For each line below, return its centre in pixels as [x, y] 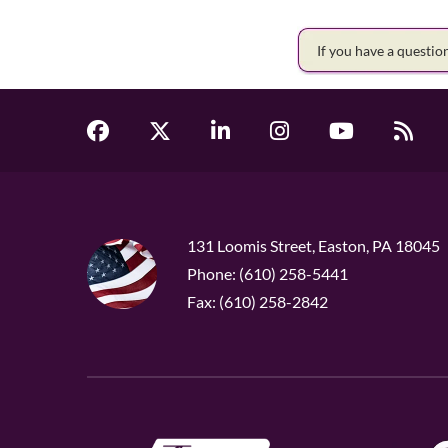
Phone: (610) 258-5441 [267, 274]
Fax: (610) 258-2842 [257, 302]
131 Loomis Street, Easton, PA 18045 [313, 246]
